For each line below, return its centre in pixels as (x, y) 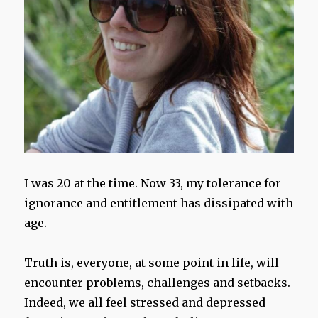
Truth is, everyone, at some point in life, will (152, 262)
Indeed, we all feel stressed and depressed (145, 302)
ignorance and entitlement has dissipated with (159, 203)
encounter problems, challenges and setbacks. (158, 282)
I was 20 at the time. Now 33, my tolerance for (153, 183)
